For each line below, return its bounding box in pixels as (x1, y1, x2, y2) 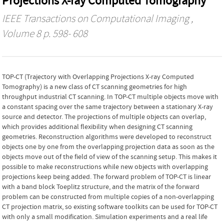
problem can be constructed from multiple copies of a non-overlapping (2, 192, 214, 201)
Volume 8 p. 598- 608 (2, 27, 87, 40)
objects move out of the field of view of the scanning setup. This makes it (2, 152, 217, 161)
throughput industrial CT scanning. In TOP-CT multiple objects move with (2, 92, 218, 101)
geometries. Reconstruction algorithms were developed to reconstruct (2, 132, 211, 141)
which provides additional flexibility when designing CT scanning (2, 122, 192, 131)
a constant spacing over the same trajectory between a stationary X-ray (2, 102, 213, 111)
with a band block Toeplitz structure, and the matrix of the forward (2, 182, 199, 191)
